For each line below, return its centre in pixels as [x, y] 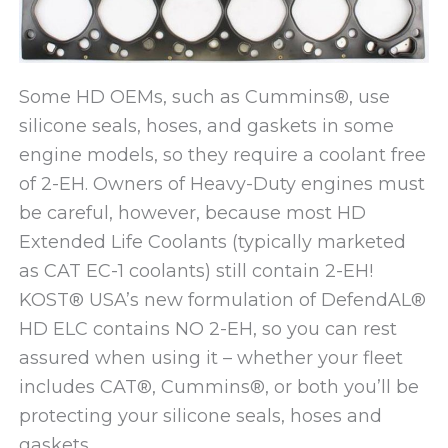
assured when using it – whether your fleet [210, 357]
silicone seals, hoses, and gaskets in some [206, 125]
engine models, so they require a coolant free [222, 154]
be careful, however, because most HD [192, 212]
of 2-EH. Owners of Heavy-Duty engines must [221, 183]
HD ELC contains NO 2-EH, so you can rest [207, 328]
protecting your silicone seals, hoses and [200, 415]
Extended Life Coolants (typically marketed [212, 241]
